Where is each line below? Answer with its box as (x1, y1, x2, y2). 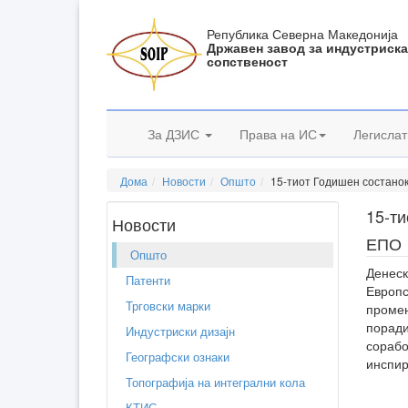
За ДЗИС (148, 125, 203, 143)
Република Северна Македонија (207, 25, 399, 43)
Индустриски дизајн (126, 322, 235, 340)
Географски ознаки (126, 348, 229, 365)
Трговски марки (126, 297, 210, 314)
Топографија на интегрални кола (126, 373, 305, 391)
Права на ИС (240, 125, 317, 143)
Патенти (126, 271, 170, 289)
